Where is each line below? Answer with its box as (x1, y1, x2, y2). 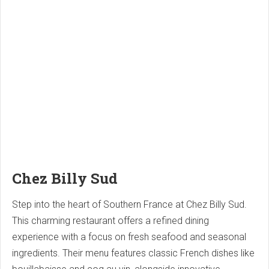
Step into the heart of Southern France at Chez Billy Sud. (12, 198, 247, 210)
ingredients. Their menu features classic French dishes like (12, 247, 255, 259)
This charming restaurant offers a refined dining (12, 214, 209, 226)
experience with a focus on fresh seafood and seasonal (12, 231, 246, 243)
